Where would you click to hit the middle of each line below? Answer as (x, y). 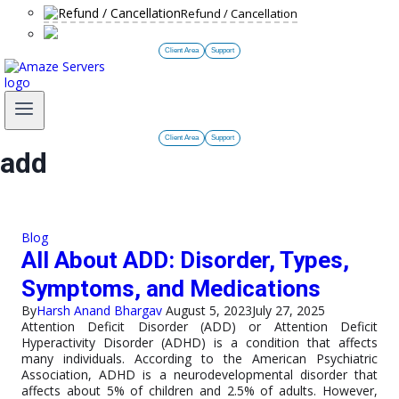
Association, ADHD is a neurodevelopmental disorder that (199, 375)
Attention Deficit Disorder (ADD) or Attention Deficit (199, 327)
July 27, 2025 (289, 311)
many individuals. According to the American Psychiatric (199, 359)
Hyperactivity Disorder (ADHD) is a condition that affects (199, 343)
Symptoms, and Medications (171, 289)
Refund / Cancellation (239, 13)
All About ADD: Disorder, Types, (185, 261)
